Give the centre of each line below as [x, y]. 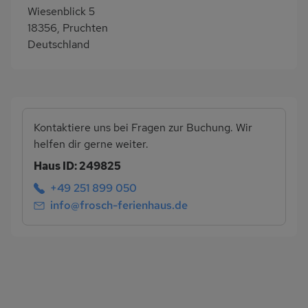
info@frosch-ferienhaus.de [119, 206]
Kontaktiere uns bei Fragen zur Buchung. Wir [143, 127]
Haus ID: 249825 [77, 166]
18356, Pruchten [68, 27]
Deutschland [58, 44]
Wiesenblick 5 [61, 11]
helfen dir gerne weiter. [91, 144]
